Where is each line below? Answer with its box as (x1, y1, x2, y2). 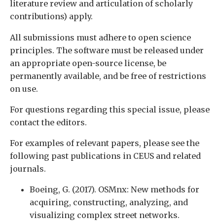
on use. (10, 83, 38, 94)
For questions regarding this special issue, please (10, 104, 210, 114)
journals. (10, 163, 46, 174)
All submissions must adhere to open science (10, 32, 191, 42)
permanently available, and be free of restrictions (10, 71, 206, 81)
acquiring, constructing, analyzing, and (30, 197, 188, 208)
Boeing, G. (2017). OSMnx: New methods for (30, 184, 199, 195)
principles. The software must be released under (10, 45, 204, 55)
